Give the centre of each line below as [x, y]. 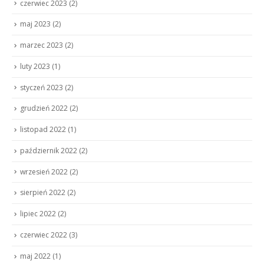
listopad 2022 [43, 130]
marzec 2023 [42, 45]
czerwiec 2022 [44, 235]
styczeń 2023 [42, 87]
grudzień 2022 [44, 108]
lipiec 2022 [38, 214]
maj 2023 [35, 24]
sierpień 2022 [43, 193]
